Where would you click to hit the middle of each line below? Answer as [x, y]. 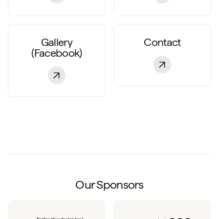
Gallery [57, 42]
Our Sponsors [109, 185]
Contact [162, 42]
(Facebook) [57, 53]
